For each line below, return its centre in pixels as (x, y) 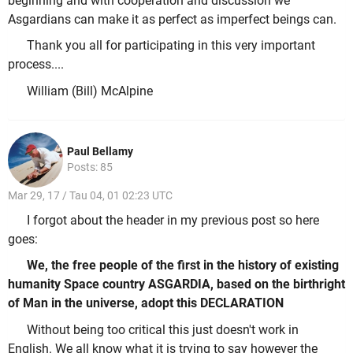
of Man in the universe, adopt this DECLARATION (146, 303)
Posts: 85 (90, 167)
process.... (36, 65)
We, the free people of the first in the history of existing (183, 266)
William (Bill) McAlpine (90, 91)
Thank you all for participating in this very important (171, 46)
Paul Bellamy (100, 152)
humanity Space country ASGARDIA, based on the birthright (176, 284)
